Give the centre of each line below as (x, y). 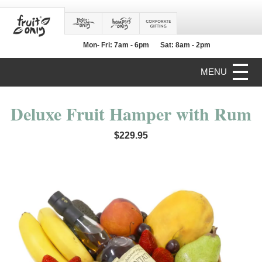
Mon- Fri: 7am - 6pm (116, 45)
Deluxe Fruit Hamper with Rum (131, 113)
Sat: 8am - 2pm (185, 45)
